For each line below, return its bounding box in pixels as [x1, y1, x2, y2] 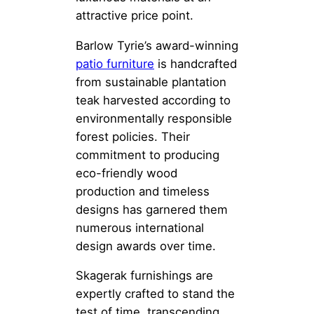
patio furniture [76, 56, 154, 71]
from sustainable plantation [76, 74, 226, 89]
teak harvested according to [76, 93, 231, 107]
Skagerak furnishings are [76, 268, 213, 283]
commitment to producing [76, 147, 219, 162]
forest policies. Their [76, 129, 190, 144]
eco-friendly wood [76, 165, 177, 180]
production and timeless [76, 184, 210, 198]
